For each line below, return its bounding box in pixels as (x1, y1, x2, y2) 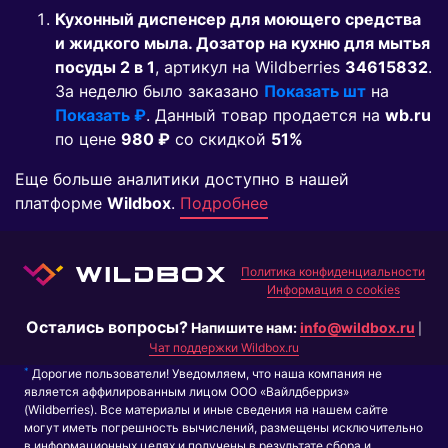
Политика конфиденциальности (241, 264, 425, 280)
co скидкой (170, 129, 271, 150)
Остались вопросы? (26, 317, 188, 338)
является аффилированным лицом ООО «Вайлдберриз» (24, 384, 349, 400)
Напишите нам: (191, 319, 300, 337)
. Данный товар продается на (146, 105, 385, 126)
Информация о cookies (266, 282, 400, 298)
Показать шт (264, 81, 366, 102)
